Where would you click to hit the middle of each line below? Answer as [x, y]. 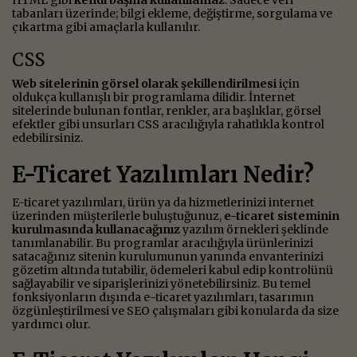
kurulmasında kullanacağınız [96, 229]
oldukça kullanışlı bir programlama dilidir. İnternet [153, 97]
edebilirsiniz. [47, 137]
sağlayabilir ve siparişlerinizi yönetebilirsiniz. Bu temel [161, 283]
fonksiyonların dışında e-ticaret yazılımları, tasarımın [163, 297]
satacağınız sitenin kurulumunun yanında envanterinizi [168, 256]
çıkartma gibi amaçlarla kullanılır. [106, 27]
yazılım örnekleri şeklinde [254, 229]
